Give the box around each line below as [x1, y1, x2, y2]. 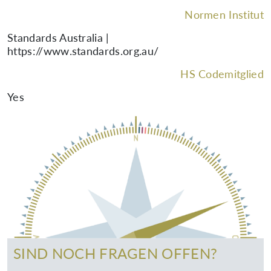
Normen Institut [184, 8, 264, 21]
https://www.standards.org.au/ [7, 44, 159, 57]
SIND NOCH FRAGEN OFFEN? [13, 244, 218, 263]
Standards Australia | [7, 31, 109, 44]
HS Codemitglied [180, 67, 264, 80]
